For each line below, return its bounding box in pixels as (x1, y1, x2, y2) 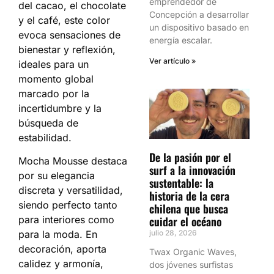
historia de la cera (149, 188, 229, 204)
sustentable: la (149, 175, 213, 191)
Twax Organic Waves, (149, 246, 237, 257)
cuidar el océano (149, 213, 221, 229)
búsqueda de (18, 116, 78, 129)
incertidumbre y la (18, 102, 102, 114)
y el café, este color (18, 13, 110, 26)
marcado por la (18, 87, 89, 100)
